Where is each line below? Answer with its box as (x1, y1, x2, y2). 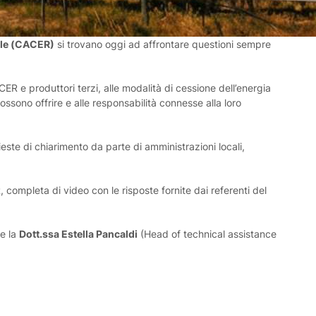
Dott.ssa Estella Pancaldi (18, 228, 138, 240)
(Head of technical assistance (137, 228, 276, 240)
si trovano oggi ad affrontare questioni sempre (54, 38, 271, 50)
